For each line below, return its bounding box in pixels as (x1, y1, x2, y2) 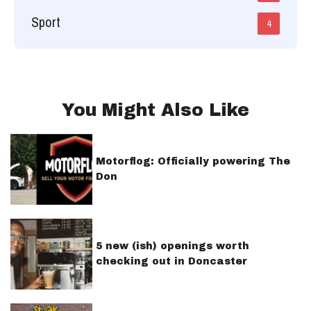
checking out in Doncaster (96, 255, 247, 267)
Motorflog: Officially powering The (96, 155, 290, 167)
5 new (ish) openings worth (96, 240, 249, 251)
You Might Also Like (62, 100, 249, 119)
